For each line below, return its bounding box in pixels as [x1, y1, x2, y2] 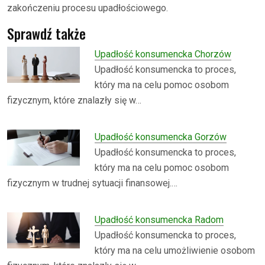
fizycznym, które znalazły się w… [7, 94, 141, 106]
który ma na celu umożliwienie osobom [95, 244, 256, 256]
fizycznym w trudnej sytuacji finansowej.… [7, 177, 177, 189]
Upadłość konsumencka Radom [95, 214, 224, 225]
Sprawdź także [7, 22, 86, 44]
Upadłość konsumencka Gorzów [95, 131, 227, 143]
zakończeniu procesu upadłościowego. [7, 2, 168, 14]
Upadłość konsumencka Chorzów [95, 48, 232, 60]
